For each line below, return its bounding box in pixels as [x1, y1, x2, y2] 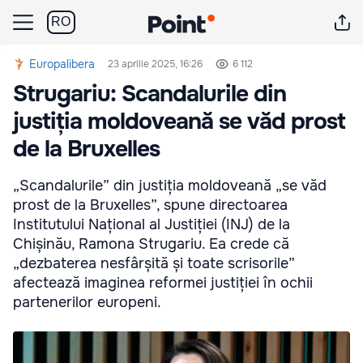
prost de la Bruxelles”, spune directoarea [13, 196, 288, 214]
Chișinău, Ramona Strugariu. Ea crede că [13, 235, 289, 253]
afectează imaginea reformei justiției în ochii [13, 274, 313, 292]
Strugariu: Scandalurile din [13, 79, 286, 109]
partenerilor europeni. [13, 293, 161, 311]
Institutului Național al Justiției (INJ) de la [13, 216, 290, 233]
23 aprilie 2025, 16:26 [108, 58, 203, 70]
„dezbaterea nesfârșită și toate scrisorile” [13, 254, 295, 272]
